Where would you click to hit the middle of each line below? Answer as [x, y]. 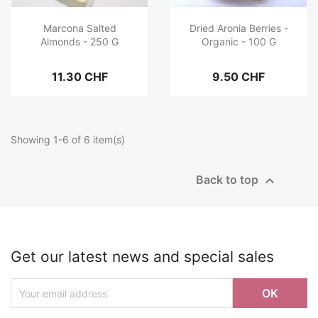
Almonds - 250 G [79, 42]
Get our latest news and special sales [142, 257]
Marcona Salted [79, 28]
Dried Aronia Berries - [238, 28]
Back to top [229, 180]
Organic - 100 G [238, 42]
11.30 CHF [79, 77]
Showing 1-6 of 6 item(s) [68, 140]
